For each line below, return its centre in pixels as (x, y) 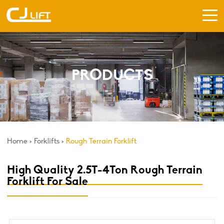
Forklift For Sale (47, 182)
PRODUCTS (112, 76)
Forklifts (47, 142)
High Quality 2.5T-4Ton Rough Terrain (105, 170)
